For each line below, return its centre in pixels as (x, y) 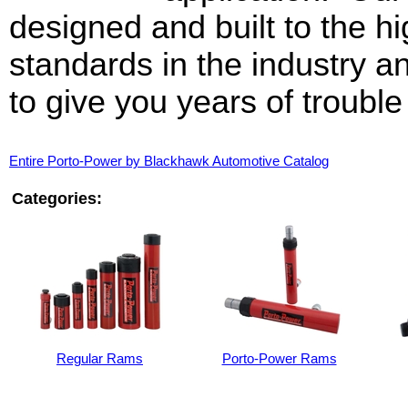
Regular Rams (100, 359)
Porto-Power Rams (279, 359)
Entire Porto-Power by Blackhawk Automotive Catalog (169, 161)
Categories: (57, 199)
